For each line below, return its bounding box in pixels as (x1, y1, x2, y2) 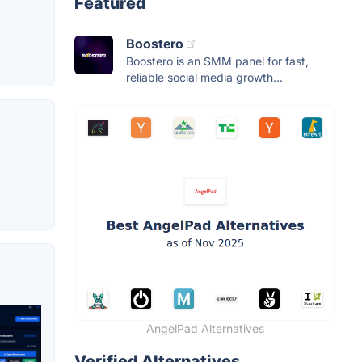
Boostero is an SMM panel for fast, (126, 54, 309, 69)
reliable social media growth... (126, 70, 283, 85)
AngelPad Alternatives (146, 322, 264, 336)
